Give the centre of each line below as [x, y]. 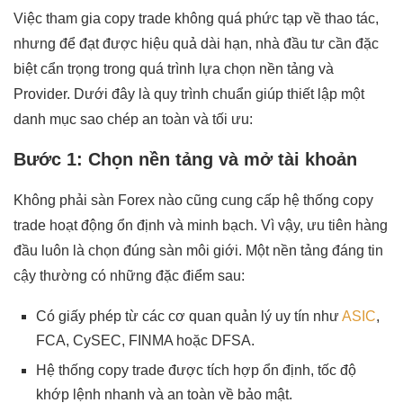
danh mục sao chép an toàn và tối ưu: [133, 119]
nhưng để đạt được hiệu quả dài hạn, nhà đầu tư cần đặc [196, 43]
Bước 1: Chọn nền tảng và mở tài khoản [185, 159]
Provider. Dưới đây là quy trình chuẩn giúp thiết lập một [189, 94]
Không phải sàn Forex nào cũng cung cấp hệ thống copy [193, 200]
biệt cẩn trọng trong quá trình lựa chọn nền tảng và [174, 68]
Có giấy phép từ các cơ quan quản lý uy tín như [189, 316]
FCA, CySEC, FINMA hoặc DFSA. [145, 340]
